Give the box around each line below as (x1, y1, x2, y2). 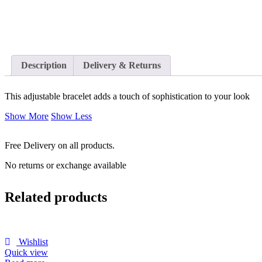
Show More (5, 111, 49, 122)
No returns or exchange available (5, 160, 129, 171)
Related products (5, 189, 107, 205)
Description (21, 60, 67, 71)
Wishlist (19, 237, 48, 247)
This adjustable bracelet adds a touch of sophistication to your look (5, 91, 250, 102)
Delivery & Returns (83, 60, 161, 71)
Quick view (5, 247, 48, 258)
